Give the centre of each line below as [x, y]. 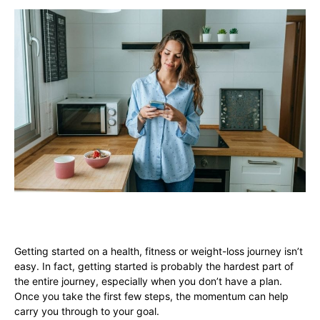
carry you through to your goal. [87, 311]
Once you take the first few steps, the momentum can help [151, 296]
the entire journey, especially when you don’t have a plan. [148, 281]
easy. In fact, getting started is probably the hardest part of [154, 266]
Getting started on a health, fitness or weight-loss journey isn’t [159, 251]
